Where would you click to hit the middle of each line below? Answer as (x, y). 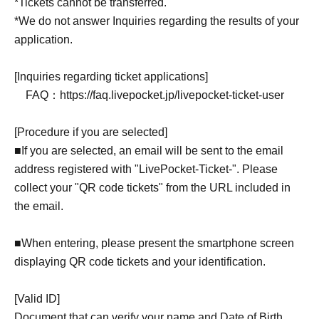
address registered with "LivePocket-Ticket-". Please (146, 169)
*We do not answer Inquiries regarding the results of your (157, 21)
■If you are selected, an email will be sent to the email (149, 151)
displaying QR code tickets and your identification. (140, 262)
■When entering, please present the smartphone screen (154, 243)
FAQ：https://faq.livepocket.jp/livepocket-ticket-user (149, 95)
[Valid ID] (37, 299)
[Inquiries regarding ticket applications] (111, 77)
